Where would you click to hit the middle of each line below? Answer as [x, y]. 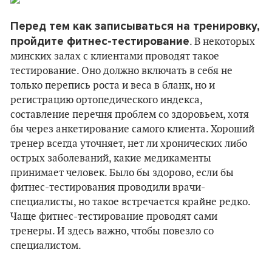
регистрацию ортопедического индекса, [106, 100]
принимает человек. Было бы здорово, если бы [122, 173]
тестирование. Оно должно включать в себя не [121, 71]
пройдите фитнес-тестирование [100, 41]
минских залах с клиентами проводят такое [115, 56]
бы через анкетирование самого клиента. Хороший [132, 129]
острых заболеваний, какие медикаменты [111, 158]
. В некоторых [222, 42]
